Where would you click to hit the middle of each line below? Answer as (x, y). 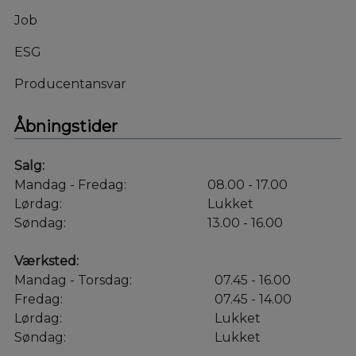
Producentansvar (72, 83)
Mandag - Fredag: (70, 184)
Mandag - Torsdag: (73, 280)
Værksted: (46, 261)
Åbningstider (66, 126)
